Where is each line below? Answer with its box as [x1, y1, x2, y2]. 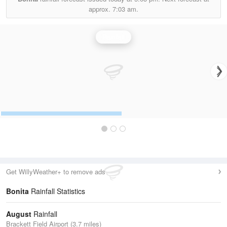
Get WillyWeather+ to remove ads [6, 167, 105, 176]
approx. [89, 4, 112, 14]
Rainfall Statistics [29, 186, 85, 196]
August [6, 209, 31, 219]
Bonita [6, 186, 29, 196]
